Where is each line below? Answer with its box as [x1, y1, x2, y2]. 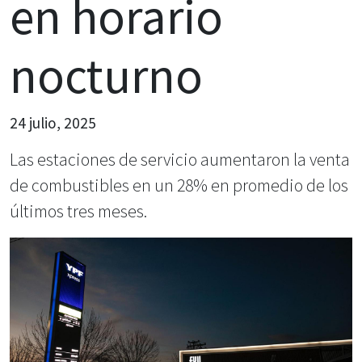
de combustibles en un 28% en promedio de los [10, 174, 348, 196]
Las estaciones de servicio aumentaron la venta [10, 148, 350, 170]
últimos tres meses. [10, 200, 147, 222]
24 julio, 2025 [10, 112, 96, 133]
